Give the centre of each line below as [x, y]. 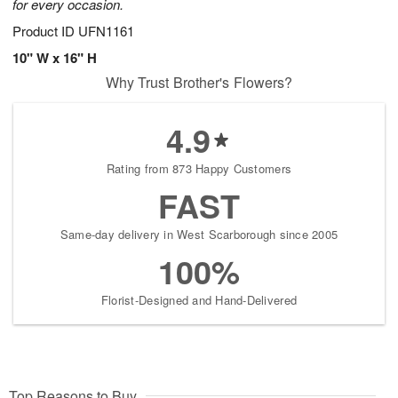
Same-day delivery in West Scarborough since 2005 [199, 235]
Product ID [45, 31]
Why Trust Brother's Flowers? [199, 83]
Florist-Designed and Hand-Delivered [199, 300]
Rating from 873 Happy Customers [199, 169]
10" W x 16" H [55, 58]
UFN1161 [106, 31]
